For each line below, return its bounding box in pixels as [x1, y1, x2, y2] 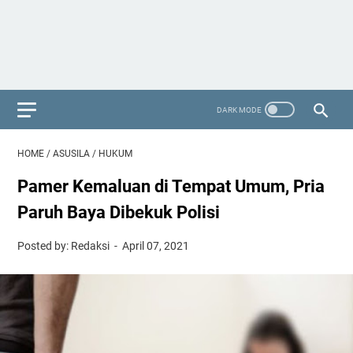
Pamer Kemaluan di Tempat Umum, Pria [17, 176, 325, 196]
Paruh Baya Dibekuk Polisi [17, 203, 220, 222]
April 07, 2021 [122, 240, 190, 252]
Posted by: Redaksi [17, 240, 112, 252]
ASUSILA [53, 148, 90, 159]
